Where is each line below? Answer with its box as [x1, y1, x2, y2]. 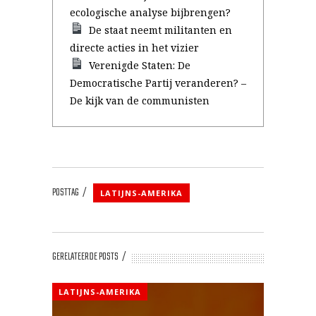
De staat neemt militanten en [89, 23, 233, 37]
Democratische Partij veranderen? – [70, 76, 246, 90]
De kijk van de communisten [70, 94, 209, 107]
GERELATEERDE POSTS [52, 249, 119, 265]
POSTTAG [52, 184, 79, 201]
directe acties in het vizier [70, 41, 199, 54]
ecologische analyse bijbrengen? [70, 6, 231, 19]
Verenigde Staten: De [89, 59, 191, 72]
